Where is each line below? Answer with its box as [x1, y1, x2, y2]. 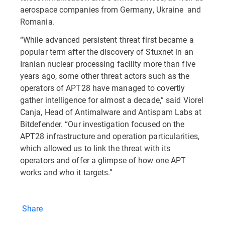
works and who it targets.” [20, 167, 113, 177]
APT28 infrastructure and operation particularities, [20, 131, 199, 141]
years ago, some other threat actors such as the [20, 70, 190, 81]
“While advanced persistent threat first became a [20, 34, 194, 45]
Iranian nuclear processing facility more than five [20, 58, 195, 69]
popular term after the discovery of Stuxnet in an [20, 46, 193, 57]
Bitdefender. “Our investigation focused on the [20, 119, 185, 129]
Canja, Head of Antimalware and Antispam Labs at [20, 106, 202, 117]
